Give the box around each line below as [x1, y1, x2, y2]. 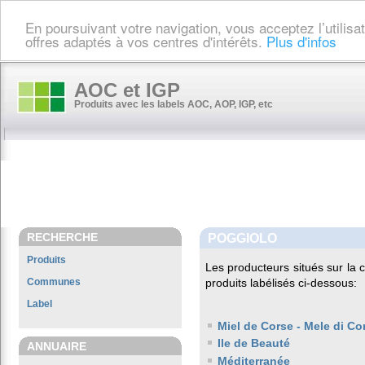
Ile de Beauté [218, 336, 290, 350]
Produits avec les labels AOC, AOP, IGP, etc [74, 99, 273, 110]
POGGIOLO [208, 231, 277, 245]
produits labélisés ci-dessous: [205, 276, 357, 289]
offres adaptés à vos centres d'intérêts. [25, 30, 266, 51]
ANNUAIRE [27, 340, 86, 353]
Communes [27, 276, 81, 288]
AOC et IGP [74, 79, 180, 101]
